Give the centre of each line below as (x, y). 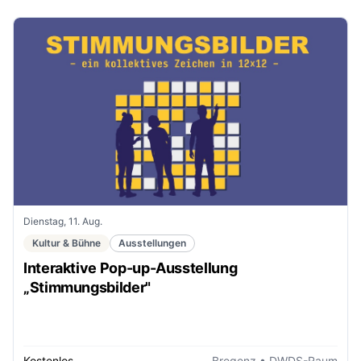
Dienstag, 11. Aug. (63, 221)
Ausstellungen (152, 243)
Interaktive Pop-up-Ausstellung (131, 268)
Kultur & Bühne (66, 243)
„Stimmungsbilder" (87, 287)
